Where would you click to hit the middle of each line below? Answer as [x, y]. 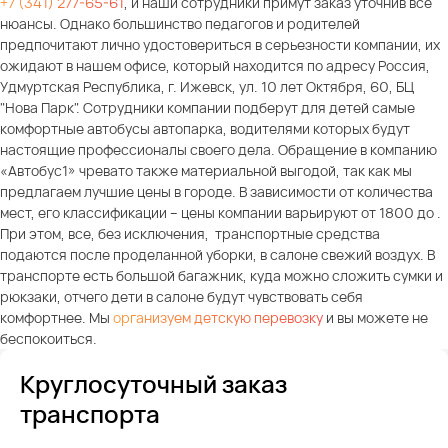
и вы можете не [375, 317]
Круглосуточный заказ [153, 383]
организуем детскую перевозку [218, 317]
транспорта [90, 413]
